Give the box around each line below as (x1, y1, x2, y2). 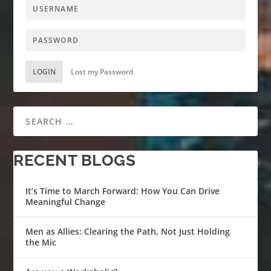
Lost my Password (71, 66, 134, 77)
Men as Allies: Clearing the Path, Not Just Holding (25, 225, 230, 237)
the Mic (25, 236, 57, 248)
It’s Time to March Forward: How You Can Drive (25, 184, 220, 197)
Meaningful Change (25, 195, 106, 207)
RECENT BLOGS (13, 151, 136, 169)
